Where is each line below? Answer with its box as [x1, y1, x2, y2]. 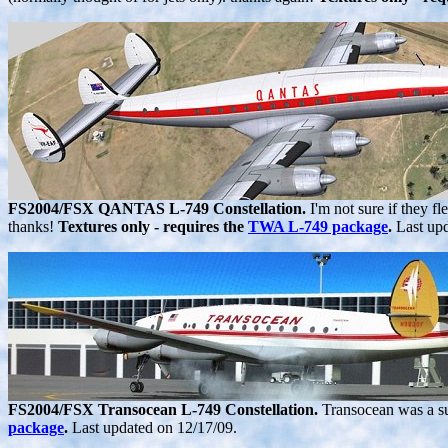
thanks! [8, 218, 58, 236]
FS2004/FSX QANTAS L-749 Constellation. [8, 200, 310, 218]
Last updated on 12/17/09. [72, 419, 237, 437]
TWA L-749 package [248, 218, 388, 236]
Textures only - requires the [58, 218, 248, 236]
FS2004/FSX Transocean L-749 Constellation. [8, 401, 322, 419]
